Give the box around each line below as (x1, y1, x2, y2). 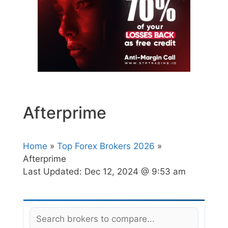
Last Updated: (23, 166, 84, 177)
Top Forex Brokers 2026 (57, 140, 155, 151)
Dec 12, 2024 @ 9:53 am (84, 166, 186, 177)
